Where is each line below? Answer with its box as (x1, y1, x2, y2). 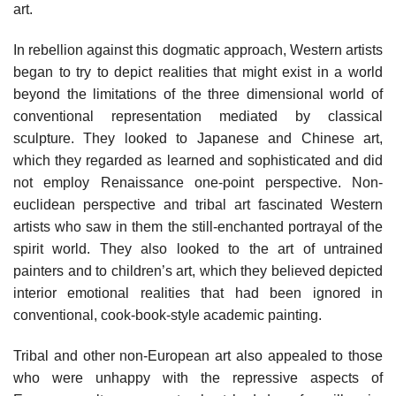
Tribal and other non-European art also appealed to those (13, 347, 383, 363)
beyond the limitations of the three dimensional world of (13, 86, 383, 102)
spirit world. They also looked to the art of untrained (13, 240, 383, 256)
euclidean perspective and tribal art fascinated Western (13, 196, 383, 212)
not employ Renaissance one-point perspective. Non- (13, 174, 383, 190)
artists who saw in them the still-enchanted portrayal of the (13, 218, 383, 234)
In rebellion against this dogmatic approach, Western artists (13, 42, 383, 57)
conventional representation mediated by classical (13, 108, 383, 124)
